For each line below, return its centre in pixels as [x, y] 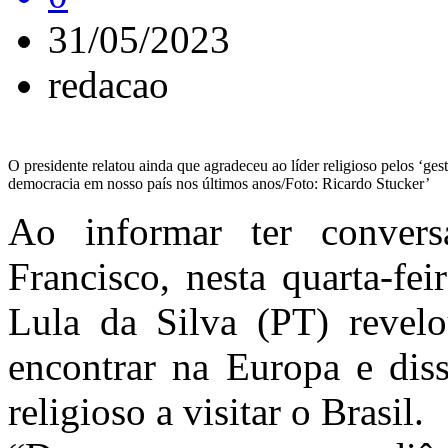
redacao [108, 84]
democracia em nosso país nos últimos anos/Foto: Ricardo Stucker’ [219, 183]
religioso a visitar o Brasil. [216, 411]
